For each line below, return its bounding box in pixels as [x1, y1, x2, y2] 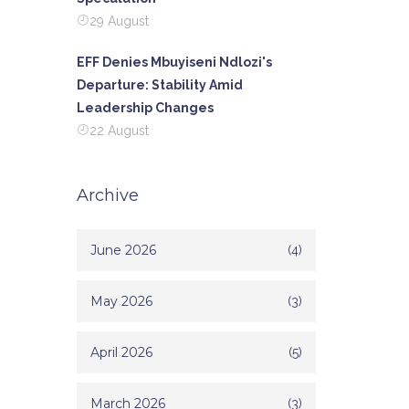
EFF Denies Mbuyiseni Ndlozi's [76, 55, 272, 69]
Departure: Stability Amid [76, 78, 243, 92]
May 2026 [89, 293, 152, 309]
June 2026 [89, 242, 156, 258]
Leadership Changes [76, 100, 214, 115]
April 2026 [89, 344, 152, 361]
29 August [89, 14, 149, 28]
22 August [89, 123, 149, 138]
